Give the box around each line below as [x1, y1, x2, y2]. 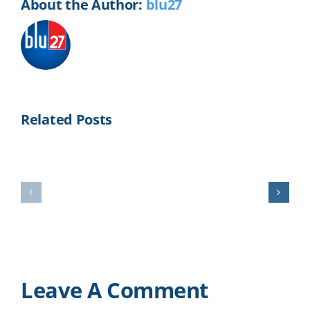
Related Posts [21, 110, 113, 129]
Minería [80, 197, 138, 218]
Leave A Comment [21, 275, 208, 305]
